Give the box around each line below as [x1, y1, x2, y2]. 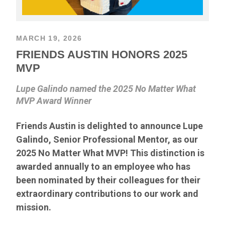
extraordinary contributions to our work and [16, 188, 198, 199]
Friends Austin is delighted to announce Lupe [16, 120, 203, 131]
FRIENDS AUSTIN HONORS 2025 [16, 48, 187, 61]
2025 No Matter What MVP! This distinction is [16, 147, 204, 158]
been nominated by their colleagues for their [16, 174, 200, 185]
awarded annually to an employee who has [16, 161, 190, 172]
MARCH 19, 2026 [16, 34, 82, 42]
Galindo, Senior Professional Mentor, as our [16, 134, 198, 145]
